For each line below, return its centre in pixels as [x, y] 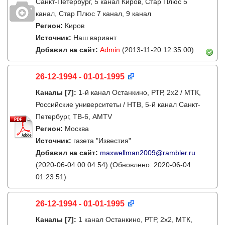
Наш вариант [95, 38]
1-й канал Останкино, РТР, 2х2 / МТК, [140, 92]
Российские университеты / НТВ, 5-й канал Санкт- [118, 104]
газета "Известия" [102, 141]
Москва [77, 129]
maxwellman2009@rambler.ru [148, 153]
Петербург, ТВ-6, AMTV [74, 117]
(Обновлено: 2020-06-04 [149, 165]
